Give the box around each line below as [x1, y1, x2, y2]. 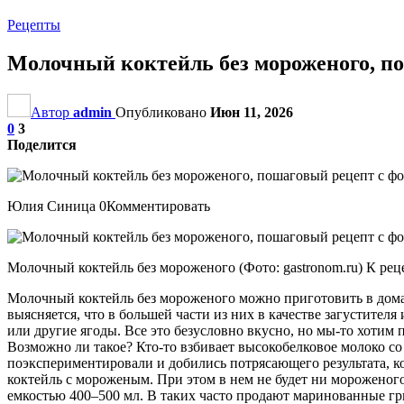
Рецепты [7, 17, 60, 32]
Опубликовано [115, 104, 210, 120]
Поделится [7, 136, 77, 152]
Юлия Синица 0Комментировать [7, 197, 210, 214]
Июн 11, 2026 [210, 104, 293, 120]
